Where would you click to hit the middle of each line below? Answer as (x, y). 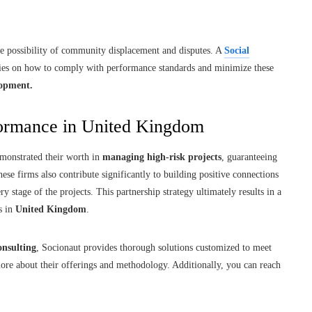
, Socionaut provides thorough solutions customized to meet (154, 247)
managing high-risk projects (162, 157)
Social (237, 50)
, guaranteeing (249, 157)
